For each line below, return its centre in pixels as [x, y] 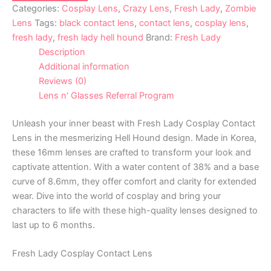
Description [62, 52]
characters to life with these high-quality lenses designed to [135, 210]
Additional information [84, 66]
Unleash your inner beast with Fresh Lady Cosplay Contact [134, 123]
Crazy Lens [146, 8]
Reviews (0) [62, 81]
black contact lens [97, 23]
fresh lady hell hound [100, 37]
